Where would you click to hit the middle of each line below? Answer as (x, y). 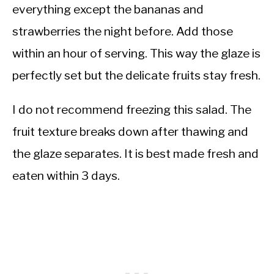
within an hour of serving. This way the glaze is (136, 54)
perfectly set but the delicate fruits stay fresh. (136, 76)
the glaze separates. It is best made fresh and (135, 154)
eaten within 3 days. (66, 176)
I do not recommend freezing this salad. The (132, 110)
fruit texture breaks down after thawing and (130, 132)
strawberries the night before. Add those (123, 31)
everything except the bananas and (108, 9)
